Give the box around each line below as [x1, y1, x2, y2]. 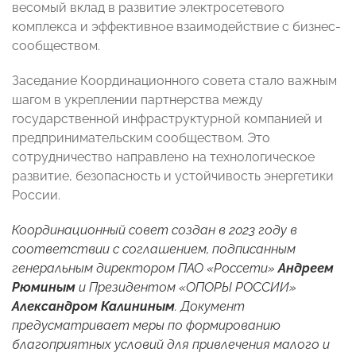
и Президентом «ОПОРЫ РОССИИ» [75, 280, 296, 296]
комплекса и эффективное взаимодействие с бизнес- [12, 19, 341, 35]
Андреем [278, 261, 334, 277]
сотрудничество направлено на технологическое [12, 149, 315, 165]
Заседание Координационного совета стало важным [12, 73, 337, 89]
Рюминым [12, 280, 75, 296]
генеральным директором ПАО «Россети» [12, 261, 278, 277]
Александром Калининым [12, 299, 175, 315]
